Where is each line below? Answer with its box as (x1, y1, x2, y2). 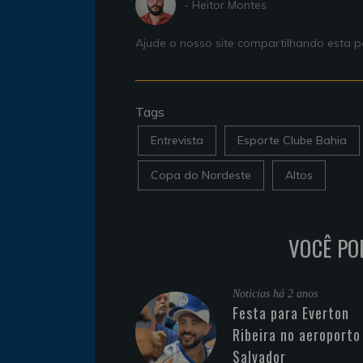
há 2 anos (273, 288, 318, 301)
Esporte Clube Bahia (237, 133, 347, 148)
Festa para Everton (233, 302, 349, 324)
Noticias (233, 288, 273, 301)
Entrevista (151, 133, 203, 148)
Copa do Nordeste (151, 168, 251, 183)
